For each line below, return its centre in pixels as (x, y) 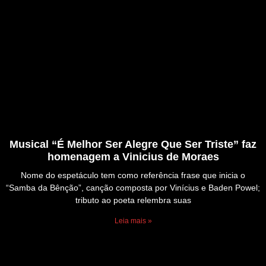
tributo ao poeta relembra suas (133, 200)
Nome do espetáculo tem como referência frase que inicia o (133, 175)
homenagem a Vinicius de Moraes (133, 157)
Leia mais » (133, 221)
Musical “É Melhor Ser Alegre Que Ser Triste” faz (133, 145)
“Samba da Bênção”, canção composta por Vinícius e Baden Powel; (133, 188)
